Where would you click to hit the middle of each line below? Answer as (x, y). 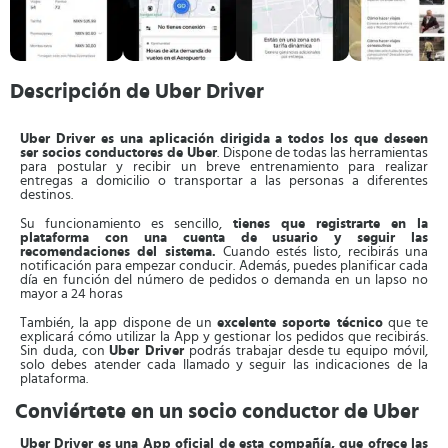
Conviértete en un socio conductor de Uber (217, 411)
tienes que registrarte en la (330, 224)
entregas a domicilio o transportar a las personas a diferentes (224, 181)
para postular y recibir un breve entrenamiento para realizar (224, 167)
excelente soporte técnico (300, 323)
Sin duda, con (65, 351)
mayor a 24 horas (71, 294)
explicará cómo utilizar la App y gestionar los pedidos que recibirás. (224, 337)
